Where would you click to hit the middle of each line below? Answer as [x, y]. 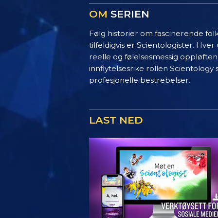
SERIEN [128, 14]
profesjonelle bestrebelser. [140, 80]
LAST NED [116, 120]
